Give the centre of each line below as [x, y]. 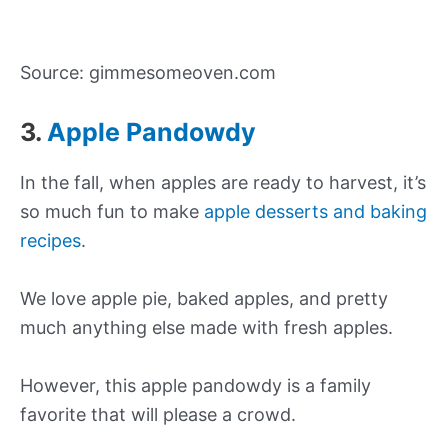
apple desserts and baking [315, 212]
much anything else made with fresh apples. [206, 327]
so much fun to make [112, 212]
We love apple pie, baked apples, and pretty [204, 298]
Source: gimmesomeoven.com [148, 73]
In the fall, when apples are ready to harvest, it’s [223, 183]
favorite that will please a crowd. [158, 414]
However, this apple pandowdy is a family [195, 385]
